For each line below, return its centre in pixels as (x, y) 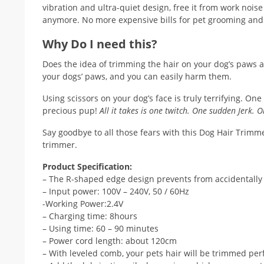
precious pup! (71, 110)
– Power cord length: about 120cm (110, 241)
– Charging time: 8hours (90, 216)
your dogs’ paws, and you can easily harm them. (137, 76)
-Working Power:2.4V (83, 204)
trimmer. (60, 145)
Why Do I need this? (100, 44)
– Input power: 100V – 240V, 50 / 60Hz (116, 191)
